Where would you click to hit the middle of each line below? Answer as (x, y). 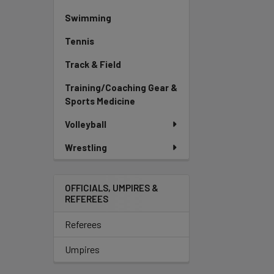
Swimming (88, 18)
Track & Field (93, 64)
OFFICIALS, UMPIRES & (112, 188)
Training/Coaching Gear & (121, 87)
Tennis (80, 41)
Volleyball (86, 124)
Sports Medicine (100, 101)
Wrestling (86, 147)
